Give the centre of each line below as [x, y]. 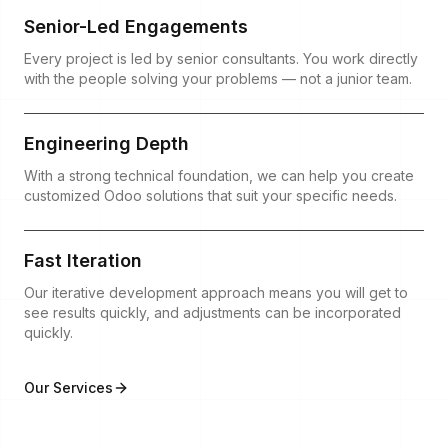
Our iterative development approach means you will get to [216, 292]
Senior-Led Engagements [136, 26]
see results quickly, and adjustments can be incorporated [212, 312]
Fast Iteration [83, 260]
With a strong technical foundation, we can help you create [219, 175]
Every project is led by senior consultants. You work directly [221, 58]
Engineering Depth [106, 143]
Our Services [68, 387]
